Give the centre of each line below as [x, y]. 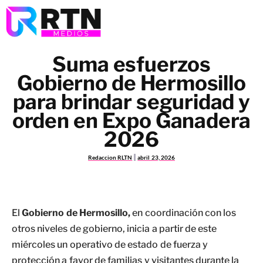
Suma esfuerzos [131, 64]
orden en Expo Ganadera [131, 121]
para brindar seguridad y [131, 102]
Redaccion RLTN [110, 157]
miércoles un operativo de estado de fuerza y [110, 245]
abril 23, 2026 [156, 157]
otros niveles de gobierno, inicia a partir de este [114, 229]
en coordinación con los [184, 213]
